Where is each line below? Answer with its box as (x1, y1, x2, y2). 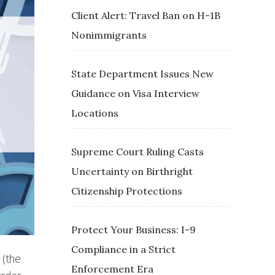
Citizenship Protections (71, 185, 182, 197)
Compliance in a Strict (71, 243, 176, 255)
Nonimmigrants (71, 29, 147, 41)
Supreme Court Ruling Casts (71, 145, 204, 158)
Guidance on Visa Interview (71, 87, 199, 99)
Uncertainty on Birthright (71, 165, 193, 177)
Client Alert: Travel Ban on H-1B (71, 9, 220, 21)
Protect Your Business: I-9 (71, 223, 196, 236)
